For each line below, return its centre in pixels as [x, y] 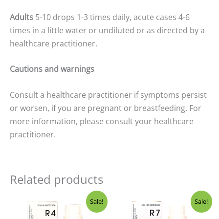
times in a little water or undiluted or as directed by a [107, 30]
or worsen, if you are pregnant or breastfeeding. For [106, 108]
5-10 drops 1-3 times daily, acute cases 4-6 [112, 17]
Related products [56, 179]
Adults [22, 17]
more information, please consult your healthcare [102, 121]
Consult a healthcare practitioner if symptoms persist [108, 95]
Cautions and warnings [52, 69]
